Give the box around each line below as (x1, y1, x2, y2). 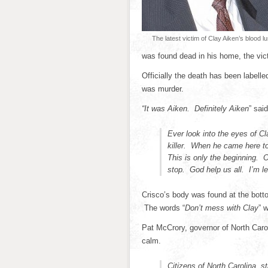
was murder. (142, 84, 184, 93)
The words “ (142, 203, 185, 212)
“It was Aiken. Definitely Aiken (142, 104, 249, 113)
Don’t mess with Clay (185, 203, 258, 212)
